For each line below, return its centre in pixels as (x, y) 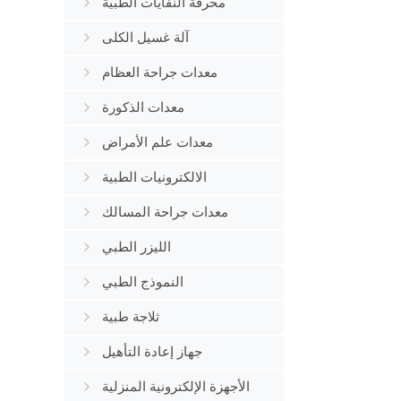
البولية (102, 242)
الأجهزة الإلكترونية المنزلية (176, 387)
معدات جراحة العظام (160, 73)
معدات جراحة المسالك (165, 212)
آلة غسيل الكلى (145, 38)
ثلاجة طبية (131, 317)
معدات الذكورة (143, 107)
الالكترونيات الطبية (154, 177)
